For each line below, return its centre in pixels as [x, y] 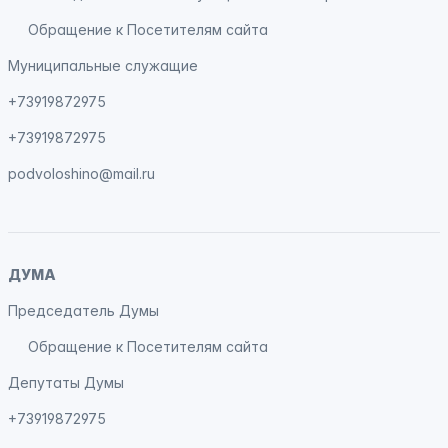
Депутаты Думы [66, 382]
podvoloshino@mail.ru [81, 173]
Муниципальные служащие [103, 65]
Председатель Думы [83, 310]
